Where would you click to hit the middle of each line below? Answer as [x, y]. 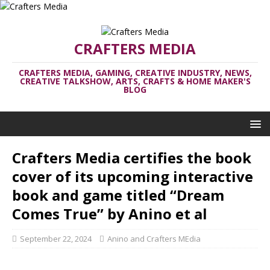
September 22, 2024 [56, 239]
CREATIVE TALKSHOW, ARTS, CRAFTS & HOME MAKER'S [135, 81]
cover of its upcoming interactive [133, 176]
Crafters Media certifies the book [132, 158]
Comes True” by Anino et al [110, 214]
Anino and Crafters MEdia [154, 239]
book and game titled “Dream [118, 195]
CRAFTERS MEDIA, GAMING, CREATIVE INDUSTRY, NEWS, [135, 73]
